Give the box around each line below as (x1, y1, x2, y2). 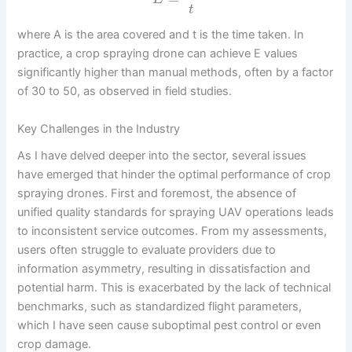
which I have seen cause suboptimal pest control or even (17, 317, 322, 332)
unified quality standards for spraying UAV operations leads (17, 204, 335, 219)
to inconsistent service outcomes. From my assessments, (17, 223, 328, 238)
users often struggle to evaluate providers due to (17, 242, 277, 257)
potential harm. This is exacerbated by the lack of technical (17, 280, 332, 295)
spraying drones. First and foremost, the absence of (17, 185, 297, 200)
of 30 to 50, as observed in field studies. (17, 84, 233, 99)
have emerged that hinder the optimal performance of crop (17, 167, 332, 181)
